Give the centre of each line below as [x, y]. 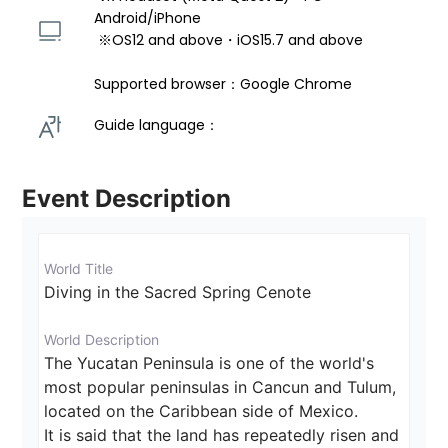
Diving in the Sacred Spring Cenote [178, 292]
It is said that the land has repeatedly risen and [224, 435]
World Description [102, 340]
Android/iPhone [150, 18]
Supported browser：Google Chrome [223, 84]
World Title [79, 269]
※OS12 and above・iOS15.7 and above [233, 40]
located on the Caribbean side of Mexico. [201, 411]
